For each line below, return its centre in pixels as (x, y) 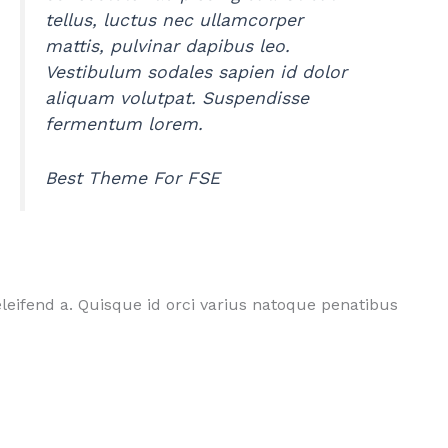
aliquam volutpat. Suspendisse (176, 97)
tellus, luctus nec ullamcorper (173, 19)
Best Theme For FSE (132, 177)
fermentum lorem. (123, 123)
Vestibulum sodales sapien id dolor (195, 71)
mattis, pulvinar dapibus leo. (167, 45)
